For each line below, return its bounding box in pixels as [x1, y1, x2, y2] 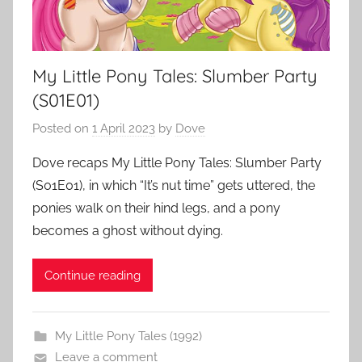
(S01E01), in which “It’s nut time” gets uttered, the [32, 178, 315, 194]
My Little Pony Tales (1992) [54, 329, 202, 344]
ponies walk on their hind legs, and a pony [32, 200, 280, 217]
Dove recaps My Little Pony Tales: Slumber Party [32, 155, 322, 171]
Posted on [32, 121, 92, 137]
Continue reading [44, 267, 141, 283]
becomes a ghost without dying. [32, 223, 223, 239]
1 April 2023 [92, 121, 155, 137]
